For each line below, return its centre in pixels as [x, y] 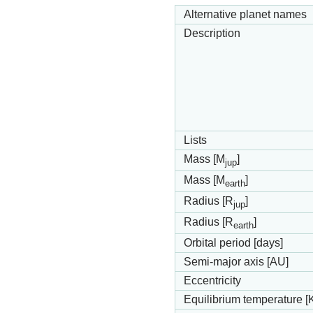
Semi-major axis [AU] [236, 262]
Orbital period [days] [233, 243]
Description [212, 34]
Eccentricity [212, 281]
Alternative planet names [245, 15]
